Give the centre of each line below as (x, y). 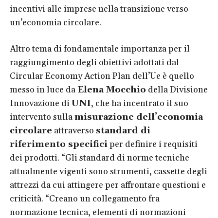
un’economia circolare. (55, 22)
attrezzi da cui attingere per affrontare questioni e (108, 185)
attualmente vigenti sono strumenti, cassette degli (109, 171)
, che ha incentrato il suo (140, 103)
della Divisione (177, 90)
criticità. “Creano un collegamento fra (85, 199)
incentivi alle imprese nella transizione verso (99, 9)
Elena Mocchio (112, 90)
